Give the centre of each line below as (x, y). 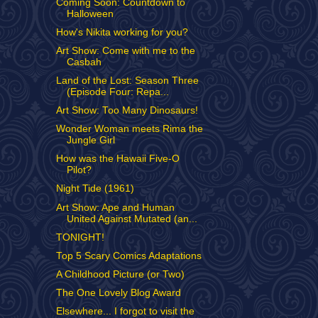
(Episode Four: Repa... (117, 92)
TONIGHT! (80, 237)
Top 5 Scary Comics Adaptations (128, 256)
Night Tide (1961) (95, 189)
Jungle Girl (91, 141)
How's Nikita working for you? (122, 32)
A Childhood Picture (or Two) (120, 274)
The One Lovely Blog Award (118, 293)
